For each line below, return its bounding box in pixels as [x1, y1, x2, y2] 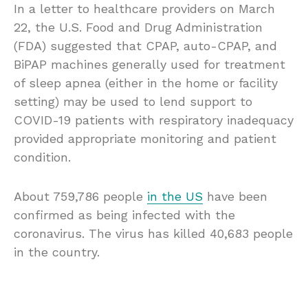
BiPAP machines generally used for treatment [14, 57, 285, 72]
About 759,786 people [14, 189, 147, 204]
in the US [147, 189, 203, 204]
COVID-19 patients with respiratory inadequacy [14, 113, 294, 128]
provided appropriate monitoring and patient [14, 131, 276, 146]
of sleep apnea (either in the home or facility [14, 76, 278, 91]
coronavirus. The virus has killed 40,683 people [14, 226, 293, 241]
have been [203, 189, 267, 204]
